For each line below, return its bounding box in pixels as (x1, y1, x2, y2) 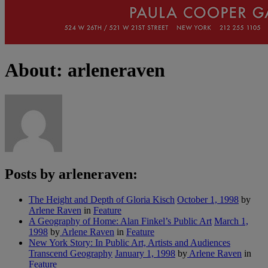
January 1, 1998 (115, 248, 175, 258)
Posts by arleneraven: (5, 166, 138, 182)
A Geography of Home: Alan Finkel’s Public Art (29, 215, 212, 226)
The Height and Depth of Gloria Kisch (29, 194, 175, 205)
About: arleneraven (5, 59, 165, 81)
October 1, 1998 (177, 194, 239, 205)
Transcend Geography (29, 248, 112, 258)
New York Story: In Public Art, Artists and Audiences (29, 237, 230, 248)
